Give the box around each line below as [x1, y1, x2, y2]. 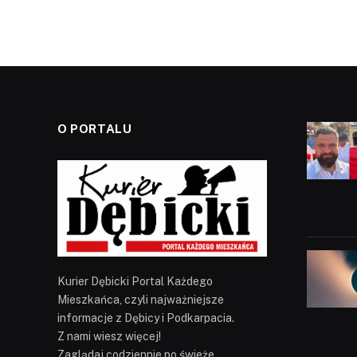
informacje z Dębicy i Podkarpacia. [57, 312, 234, 325]
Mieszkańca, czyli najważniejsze [57, 293, 224, 307]
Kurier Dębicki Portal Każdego [57, 275, 213, 288]
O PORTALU [57, 121, 132, 135]
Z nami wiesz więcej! [57, 330, 161, 343]
